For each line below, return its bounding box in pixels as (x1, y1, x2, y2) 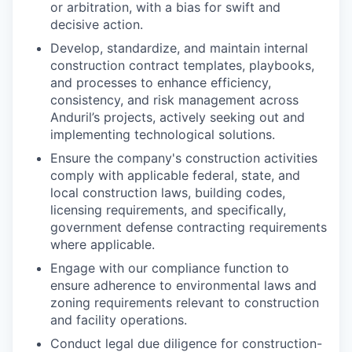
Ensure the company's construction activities (50, 150, 317, 166)
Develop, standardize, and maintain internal (50, 40, 308, 56)
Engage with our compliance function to (50, 260, 289, 276)
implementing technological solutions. (50, 126, 275, 142)
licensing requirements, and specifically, (50, 202, 286, 218)
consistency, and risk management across (50, 92, 299, 108)
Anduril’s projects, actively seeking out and (50, 109, 305, 125)
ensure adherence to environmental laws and (50, 277, 317, 293)
